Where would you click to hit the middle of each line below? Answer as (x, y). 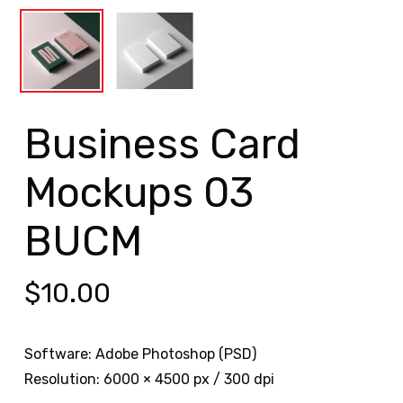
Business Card (162, 145)
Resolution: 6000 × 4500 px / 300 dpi (149, 380)
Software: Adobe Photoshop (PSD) (140, 354)
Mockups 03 (139, 193)
